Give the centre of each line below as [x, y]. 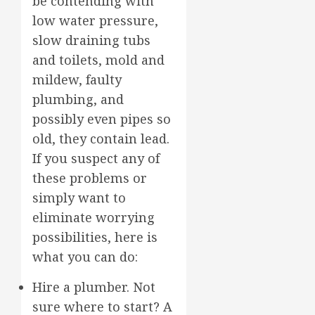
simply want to [79, 197]
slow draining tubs [91, 40]
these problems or [90, 178]
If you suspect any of [96, 158]
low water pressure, [95, 20]
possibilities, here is [95, 237]
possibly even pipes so [102, 118]
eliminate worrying [94, 217]
